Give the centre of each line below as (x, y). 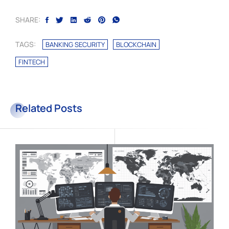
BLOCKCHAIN (136, 44)
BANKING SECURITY (75, 44)
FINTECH (32, 62)
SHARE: (28, 19)
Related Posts (52, 108)
